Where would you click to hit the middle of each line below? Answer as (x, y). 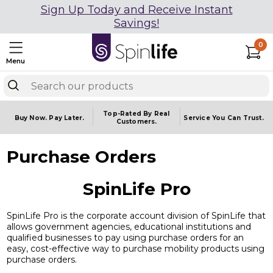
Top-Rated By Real (136, 114)
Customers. (136, 122)
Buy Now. (32, 118)
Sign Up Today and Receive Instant (136, 10)
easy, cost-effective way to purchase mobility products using (136, 249)
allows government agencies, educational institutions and (129, 227)
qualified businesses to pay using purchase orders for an (125, 238)
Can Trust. (245, 118)
